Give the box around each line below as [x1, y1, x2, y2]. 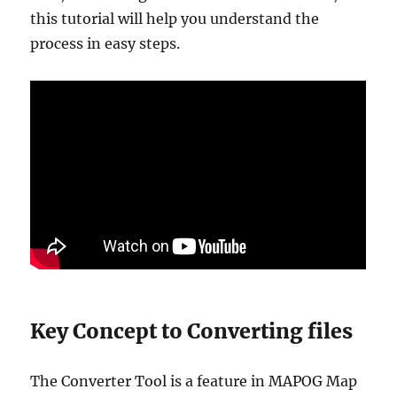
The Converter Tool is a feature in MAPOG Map [30, 372, 358, 391]
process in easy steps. [30, 35, 181, 52]
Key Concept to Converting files [30, 318, 354, 345]
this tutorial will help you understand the [30, 10, 320, 27]
